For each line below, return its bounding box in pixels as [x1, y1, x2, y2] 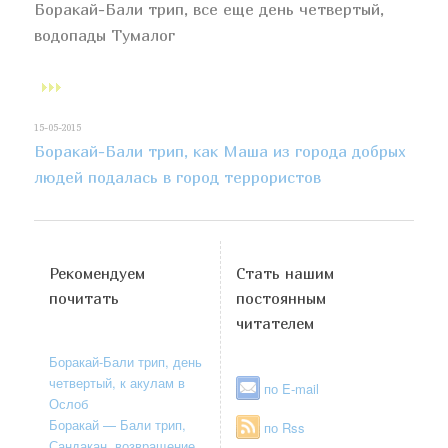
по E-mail [264, 378, 320, 398]
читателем [236, 313, 315, 332]
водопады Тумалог [34, 24, 176, 45]
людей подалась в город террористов [34, 166, 322, 187]
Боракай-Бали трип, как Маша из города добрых [34, 140, 407, 161]
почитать [49, 288, 120, 307]
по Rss [264, 417, 306, 437]
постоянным [236, 288, 327, 307]
